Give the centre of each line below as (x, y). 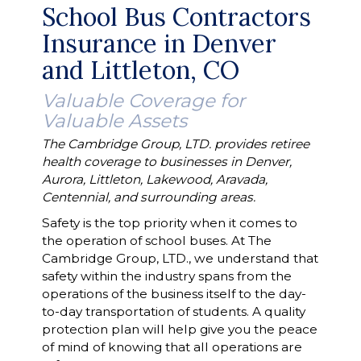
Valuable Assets (114, 121)
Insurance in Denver (159, 43)
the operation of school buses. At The (156, 241)
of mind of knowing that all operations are (172, 347)
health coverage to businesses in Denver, (166, 162)
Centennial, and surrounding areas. (148, 197)
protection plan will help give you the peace (179, 329)
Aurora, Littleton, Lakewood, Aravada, (154, 179)
